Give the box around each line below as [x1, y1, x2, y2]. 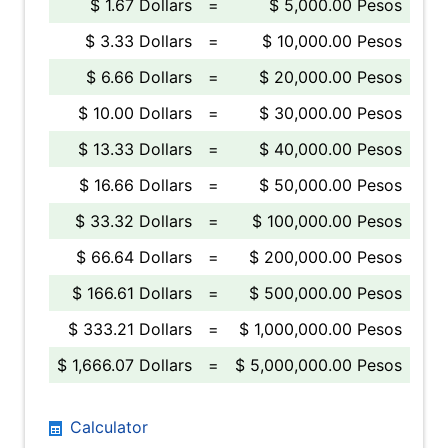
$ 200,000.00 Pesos [249, 247, 402, 267]
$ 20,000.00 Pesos [259, 67, 402, 87]
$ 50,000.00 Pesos [259, 175, 402, 195]
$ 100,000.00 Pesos [252, 211, 402, 231]
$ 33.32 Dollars [75, 211, 192, 231]
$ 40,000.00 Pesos [259, 139, 402, 159]
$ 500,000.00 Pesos [249, 283, 402, 303]
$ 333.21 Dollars [68, 319, 192, 339]
